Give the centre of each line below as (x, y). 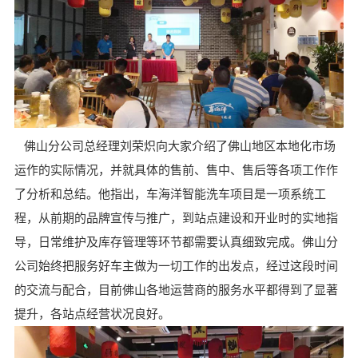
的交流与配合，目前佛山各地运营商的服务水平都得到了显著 (176, 290)
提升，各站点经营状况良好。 (92, 314)
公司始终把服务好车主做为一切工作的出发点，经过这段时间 (176, 267)
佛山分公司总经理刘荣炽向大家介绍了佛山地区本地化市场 (179, 147)
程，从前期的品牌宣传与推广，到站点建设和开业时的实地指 (176, 219)
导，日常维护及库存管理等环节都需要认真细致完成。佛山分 (176, 243)
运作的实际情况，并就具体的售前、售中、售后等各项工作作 (176, 171)
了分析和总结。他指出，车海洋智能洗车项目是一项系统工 (170, 195)
